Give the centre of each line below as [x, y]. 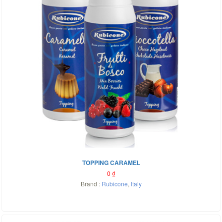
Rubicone [114, 184]
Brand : [91, 184]
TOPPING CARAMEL [111, 163]
